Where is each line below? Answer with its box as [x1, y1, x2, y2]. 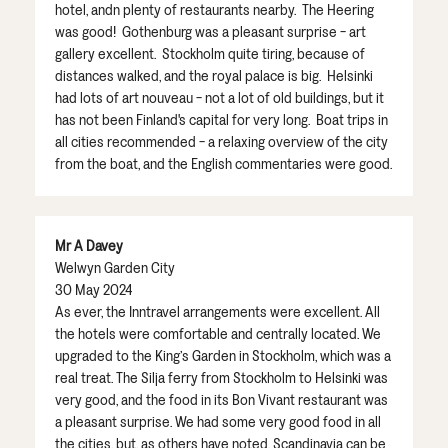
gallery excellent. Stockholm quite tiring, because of [55, 44, 365, 64]
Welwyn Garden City [55, 258, 175, 278]
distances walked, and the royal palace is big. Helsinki [55, 66, 373, 86]
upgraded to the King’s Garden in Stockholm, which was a [55, 346, 391, 366]
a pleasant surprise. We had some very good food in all [55, 412, 381, 432]
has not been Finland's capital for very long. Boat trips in [55, 110, 388, 130]
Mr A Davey [55, 236, 123, 256]
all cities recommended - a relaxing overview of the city [55, 132, 388, 152]
